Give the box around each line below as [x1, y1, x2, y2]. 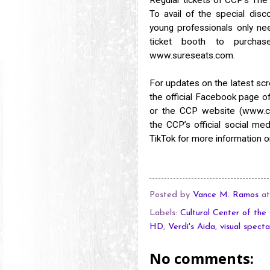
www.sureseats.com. [149, 49, 235, 61]
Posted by [149, 190, 193, 200]
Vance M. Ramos [193, 190, 259, 200]
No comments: [149, 248, 254, 268]
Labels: [149, 208, 180, 218]
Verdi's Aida [168, 222, 215, 231]
